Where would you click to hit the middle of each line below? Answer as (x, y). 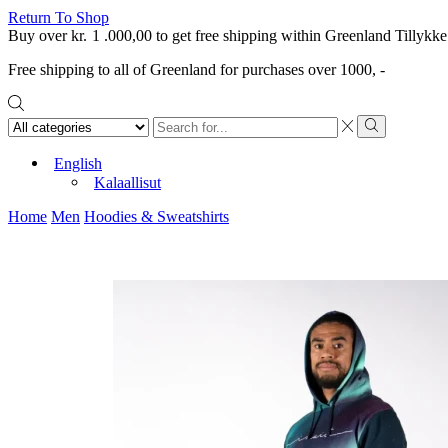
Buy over (39, 36)
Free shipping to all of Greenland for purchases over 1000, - (196, 70)
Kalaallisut (127, 183)
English (78, 163)
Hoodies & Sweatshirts (156, 217)
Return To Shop (58, 18)
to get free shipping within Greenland (271, 36)
